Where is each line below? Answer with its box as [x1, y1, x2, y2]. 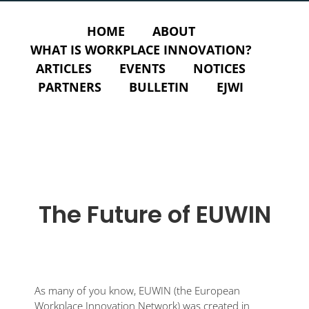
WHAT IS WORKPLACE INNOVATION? [30, 41, 252, 58]
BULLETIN [129, 79, 189, 95]
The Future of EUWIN [38, 197, 271, 231]
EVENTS [119, 60, 166, 77]
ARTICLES [36, 60, 92, 77]
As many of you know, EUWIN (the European [34, 283, 240, 297]
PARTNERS [38, 79, 101, 95]
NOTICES [193, 60, 246, 77]
